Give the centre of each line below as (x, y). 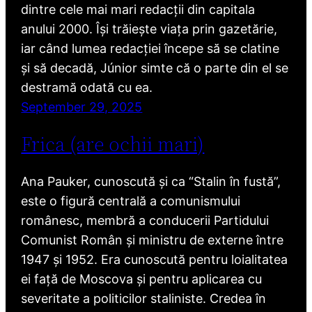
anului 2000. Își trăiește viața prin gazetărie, (149, 29)
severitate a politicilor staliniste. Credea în (144, 299)
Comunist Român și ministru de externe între (153, 240)
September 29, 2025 (82, 107)
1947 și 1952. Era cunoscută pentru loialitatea (155, 260)
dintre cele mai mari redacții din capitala (138, 9)
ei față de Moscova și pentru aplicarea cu (142, 279)
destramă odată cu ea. (87, 87)
